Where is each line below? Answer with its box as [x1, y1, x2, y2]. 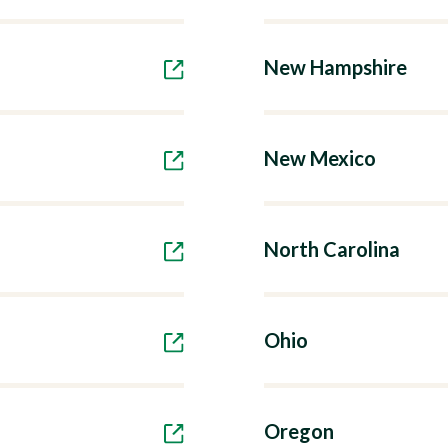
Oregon [264, 419, 334, 443]
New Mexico [264, 146, 376, 170]
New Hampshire [264, 55, 407, 79]
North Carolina [264, 237, 400, 261]
